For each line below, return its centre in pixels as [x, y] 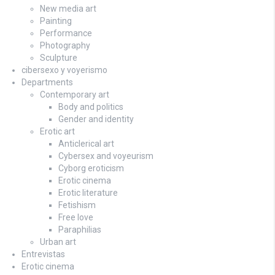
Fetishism [77, 205]
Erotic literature [88, 192]
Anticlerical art [86, 143]
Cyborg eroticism [91, 168]
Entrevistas [43, 254]
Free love [76, 217]
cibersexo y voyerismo [64, 70]
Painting [56, 21]
